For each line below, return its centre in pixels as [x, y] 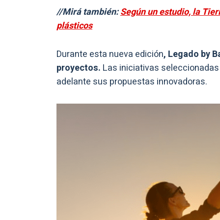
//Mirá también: [88, 12]
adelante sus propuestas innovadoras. [132, 82]
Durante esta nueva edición [110, 55]
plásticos [74, 26]
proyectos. [80, 68]
